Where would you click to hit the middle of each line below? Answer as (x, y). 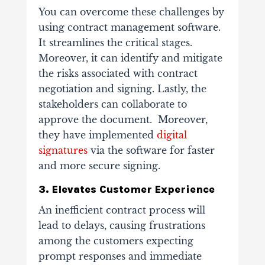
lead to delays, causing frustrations (122, 226)
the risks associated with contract (118, 74)
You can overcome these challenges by (131, 12)
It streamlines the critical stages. (115, 43)
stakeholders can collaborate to (112, 104)
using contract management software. (129, 28)
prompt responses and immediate (120, 256)
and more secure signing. (101, 166)
